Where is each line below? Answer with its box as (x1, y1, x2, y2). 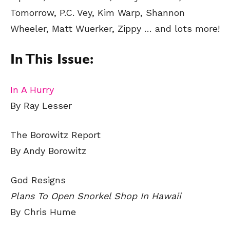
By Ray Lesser (10, 100, 72, 111)
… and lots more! (144, 23, 220, 34)
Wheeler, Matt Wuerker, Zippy (10, 23, 144, 34)
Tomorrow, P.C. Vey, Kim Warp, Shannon (10, 7, 185, 18)
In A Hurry (10, 84, 54, 95)
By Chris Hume (10, 206, 76, 217)
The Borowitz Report (10, 129, 101, 140)
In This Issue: (10, 54, 93, 68)
